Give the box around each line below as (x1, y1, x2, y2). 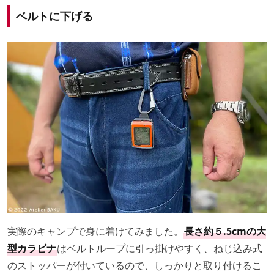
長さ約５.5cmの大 (184, 224, 266, 239)
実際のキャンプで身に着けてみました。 (7, 224, 183, 239)
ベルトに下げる (16, 8, 93, 23)
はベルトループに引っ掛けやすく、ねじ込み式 (57, 242, 262, 256)
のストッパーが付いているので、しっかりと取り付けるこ (7, 259, 262, 273)
